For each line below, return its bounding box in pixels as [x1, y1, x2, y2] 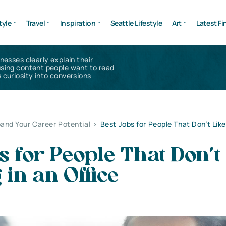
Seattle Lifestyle [110, 18, 162, 28]
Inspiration [60, 18, 96, 28]
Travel [26, 18, 45, 28]
